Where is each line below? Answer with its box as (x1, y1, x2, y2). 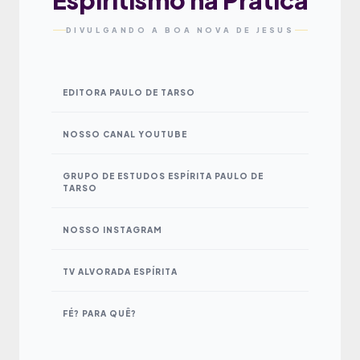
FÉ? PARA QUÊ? (63, 308, 137, 318)
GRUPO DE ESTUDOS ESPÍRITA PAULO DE (62, 170, 264, 181)
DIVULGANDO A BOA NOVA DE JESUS (65, 25, 295, 35)
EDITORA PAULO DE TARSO (63, 87, 195, 97)
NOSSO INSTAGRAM (63, 224, 162, 235)
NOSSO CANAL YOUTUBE (63, 129, 187, 139)
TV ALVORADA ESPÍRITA (63, 266, 178, 276)
